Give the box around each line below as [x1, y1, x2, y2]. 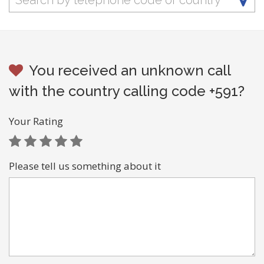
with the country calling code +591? [9, 82, 245, 100]
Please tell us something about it [9, 159, 161, 173]
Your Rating [9, 114, 63, 128]
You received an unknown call [29, 62, 230, 79]
